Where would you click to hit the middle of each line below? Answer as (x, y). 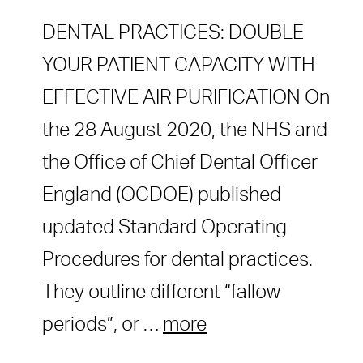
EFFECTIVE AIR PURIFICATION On (186, 98)
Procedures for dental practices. (177, 261)
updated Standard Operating (164, 228)
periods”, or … (102, 325)
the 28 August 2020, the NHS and (185, 131)
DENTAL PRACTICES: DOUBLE (173, 34)
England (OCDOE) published (162, 196)
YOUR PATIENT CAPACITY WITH (179, 66)
